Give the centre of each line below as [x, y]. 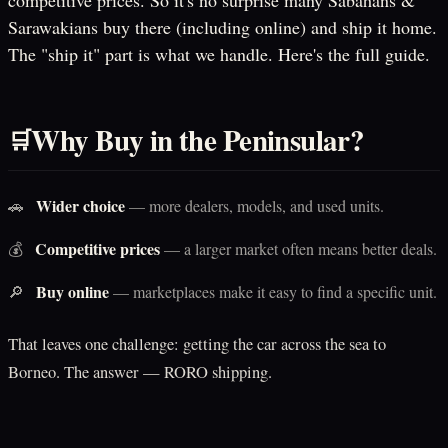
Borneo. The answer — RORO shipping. [140, 372]
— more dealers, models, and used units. [254, 206]
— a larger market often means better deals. [298, 249]
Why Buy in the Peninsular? [198, 140]
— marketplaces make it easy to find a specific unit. [273, 292]
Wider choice [80, 206]
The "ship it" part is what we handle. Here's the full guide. [219, 54]
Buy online [72, 292]
